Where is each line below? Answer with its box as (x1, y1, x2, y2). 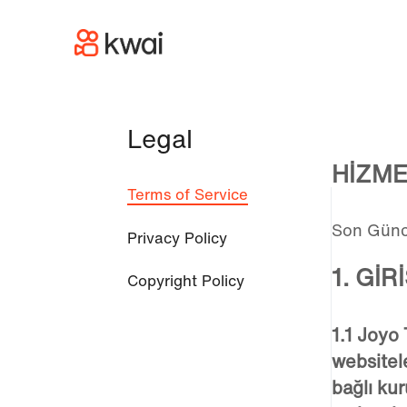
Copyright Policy (127, 269, 244, 293)
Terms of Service (127, 183, 248, 206)
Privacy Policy (127, 225, 227, 249)
